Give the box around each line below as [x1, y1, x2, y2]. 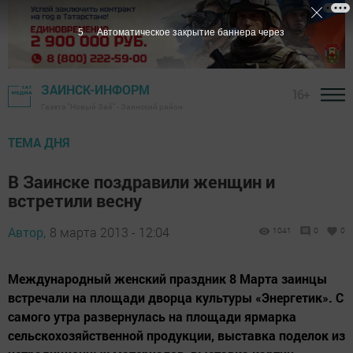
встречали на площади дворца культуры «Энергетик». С [8, 289, 344, 307]
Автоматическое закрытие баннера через [96, 27, 284, 38]
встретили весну [8, 189, 142, 213]
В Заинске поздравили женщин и [8, 170, 275, 194]
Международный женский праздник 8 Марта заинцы [8, 270, 327, 288]
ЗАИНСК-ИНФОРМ [41, 81, 150, 98]
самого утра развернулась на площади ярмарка [8, 308, 296, 325]
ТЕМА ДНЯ [8, 134, 70, 151]
